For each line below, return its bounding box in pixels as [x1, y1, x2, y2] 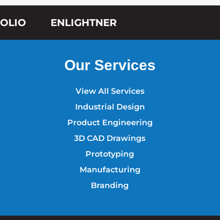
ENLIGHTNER [50, 17, 117, 29]
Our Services [64, 57, 156, 74]
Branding [91, 181, 129, 191]
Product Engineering [67, 118, 153, 128]
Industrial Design [75, 102, 145, 112]
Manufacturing [79, 165, 140, 175]
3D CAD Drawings [74, 134, 146, 143]
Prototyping [85, 149, 135, 159]
